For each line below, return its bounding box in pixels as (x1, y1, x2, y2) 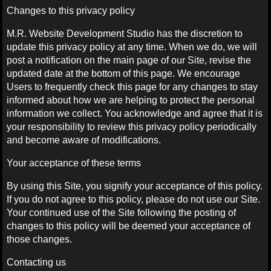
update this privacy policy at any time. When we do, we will (7, 41, 258, 52)
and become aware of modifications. (7, 134, 162, 145)
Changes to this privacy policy (7, 5, 135, 16)
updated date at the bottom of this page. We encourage (7, 68, 241, 79)
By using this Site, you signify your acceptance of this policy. (7, 180, 263, 191)
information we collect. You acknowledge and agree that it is (7, 108, 263, 119)
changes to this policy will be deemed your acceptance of (7, 220, 251, 231)
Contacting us (7, 256, 67, 267)
